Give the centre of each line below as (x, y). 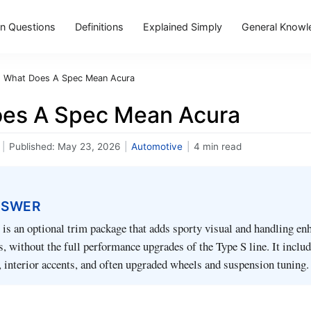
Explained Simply (182, 26)
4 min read (218, 146)
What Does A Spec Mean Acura (69, 78)
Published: (33, 146)
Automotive (157, 146)
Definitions (99, 26)
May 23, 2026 (89, 146)
